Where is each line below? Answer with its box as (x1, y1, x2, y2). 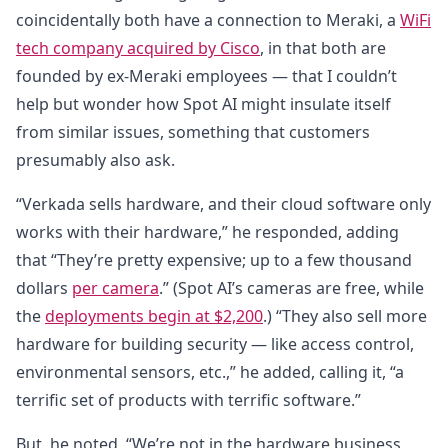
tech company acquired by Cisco (16, 37, 260, 59)
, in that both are (260, 37, 386, 59)
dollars (16, 277, 72, 299)
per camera (72, 277, 159, 299)
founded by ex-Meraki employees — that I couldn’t (16, 65, 397, 87)
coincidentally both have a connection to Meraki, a (16, 9, 400, 31)
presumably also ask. (16, 149, 175, 171)
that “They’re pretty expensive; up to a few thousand (16, 249, 412, 271)
